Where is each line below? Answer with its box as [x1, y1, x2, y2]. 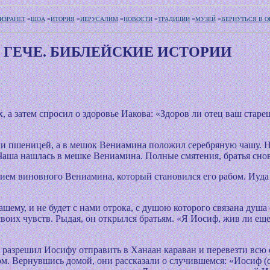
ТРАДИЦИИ [158, 16, 190, 22]
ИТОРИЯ [51, 16, 75, 22]
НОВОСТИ [124, 16, 152, 22]
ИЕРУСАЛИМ [80, 16, 118, 22]
